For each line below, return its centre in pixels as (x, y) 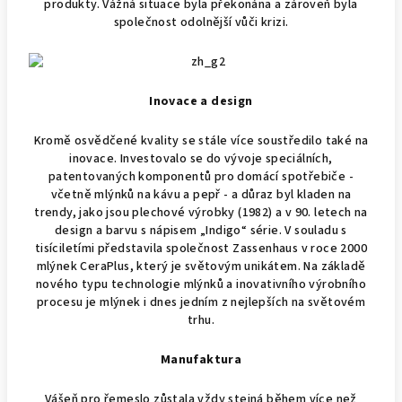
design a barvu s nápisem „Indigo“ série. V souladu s (201, 231)
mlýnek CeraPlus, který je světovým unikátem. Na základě (201, 267)
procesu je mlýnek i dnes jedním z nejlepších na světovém (201, 303)
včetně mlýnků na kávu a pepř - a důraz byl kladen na (201, 195)
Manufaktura (201, 360)
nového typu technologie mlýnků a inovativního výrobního (201, 285)
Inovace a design (201, 102)
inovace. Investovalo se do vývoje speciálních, (201, 159)
